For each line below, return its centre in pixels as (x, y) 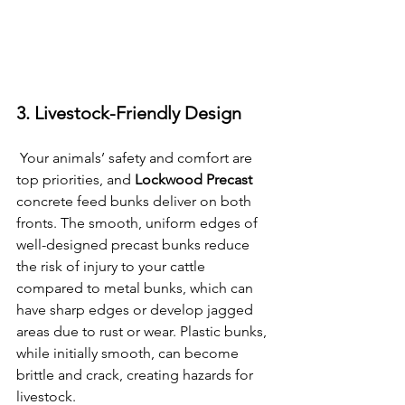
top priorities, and (75, 179)
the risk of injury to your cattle (113, 266)
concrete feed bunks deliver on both (136, 201)
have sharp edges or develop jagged (137, 309)
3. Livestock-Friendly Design (129, 113)
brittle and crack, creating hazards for (137, 374)
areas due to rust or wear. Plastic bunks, (143, 331)
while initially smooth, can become (129, 353)
